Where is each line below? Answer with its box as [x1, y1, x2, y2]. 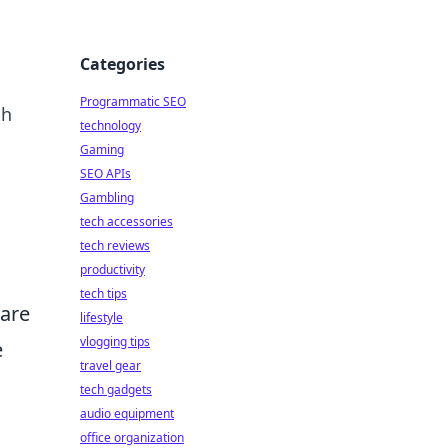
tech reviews [80, 237, 150, 254]
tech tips [80, 285, 127, 302]
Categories [80, 53, 165, 75]
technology [80, 117, 141, 134]
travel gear [80, 357, 141, 374]
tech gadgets [80, 381, 152, 398]
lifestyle [80, 309, 123, 326]
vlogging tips [80, 333, 150, 350]
